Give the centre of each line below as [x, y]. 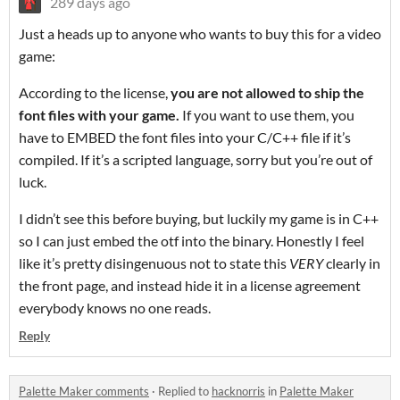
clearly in [352, 263]
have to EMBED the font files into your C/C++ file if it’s [185, 137]
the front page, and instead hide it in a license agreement [190, 286]
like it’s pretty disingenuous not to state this [154, 263]
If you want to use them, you [267, 115]
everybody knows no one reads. [115, 308]
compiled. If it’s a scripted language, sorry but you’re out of [196, 160]
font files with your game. [99, 115]
